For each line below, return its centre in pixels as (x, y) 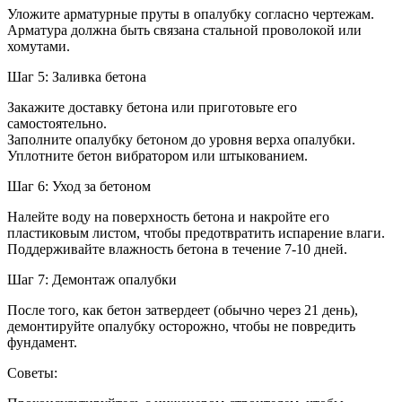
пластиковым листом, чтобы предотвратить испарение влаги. (196, 232)
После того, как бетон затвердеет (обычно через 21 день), (183, 310)
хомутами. (39, 46)
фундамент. (42, 342)
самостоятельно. (57, 123)
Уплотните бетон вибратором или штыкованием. (157, 155)
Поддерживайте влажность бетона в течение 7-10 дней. (177, 249)
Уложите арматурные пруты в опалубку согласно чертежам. (191, 13)
